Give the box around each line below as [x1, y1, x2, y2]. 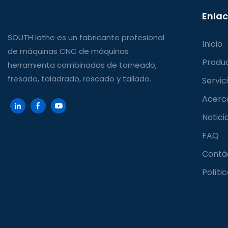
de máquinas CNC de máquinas [8, 45, 129, 56]
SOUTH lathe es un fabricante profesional [8, 32, 164, 43]
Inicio [202, 38, 223, 50]
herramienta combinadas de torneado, [8, 59, 157, 70]
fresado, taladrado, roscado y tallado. [8, 73, 151, 84]
